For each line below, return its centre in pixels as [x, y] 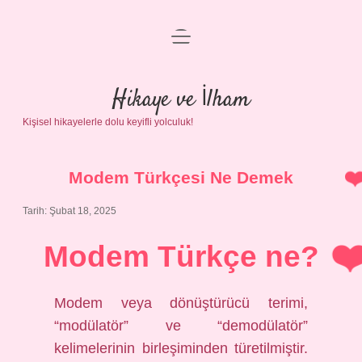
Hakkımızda [181, 163]
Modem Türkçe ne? [181, 257]
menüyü [194, 35]
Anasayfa [181, 46]
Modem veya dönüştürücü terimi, [181, 303]
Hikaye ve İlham [181, 100]
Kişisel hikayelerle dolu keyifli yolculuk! [108, 122]
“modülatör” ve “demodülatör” [181, 326]
